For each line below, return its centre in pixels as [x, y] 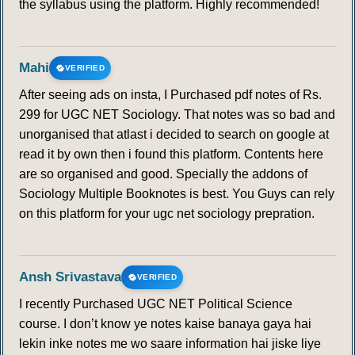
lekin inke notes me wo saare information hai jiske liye [170, 344]
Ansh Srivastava [70, 277]
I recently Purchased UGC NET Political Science [156, 304]
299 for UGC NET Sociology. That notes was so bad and [177, 115]
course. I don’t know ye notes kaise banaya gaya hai [165, 324]
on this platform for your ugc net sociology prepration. [167, 214]
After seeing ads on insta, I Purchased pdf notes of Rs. [170, 95]
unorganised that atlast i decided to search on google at [174, 135]
